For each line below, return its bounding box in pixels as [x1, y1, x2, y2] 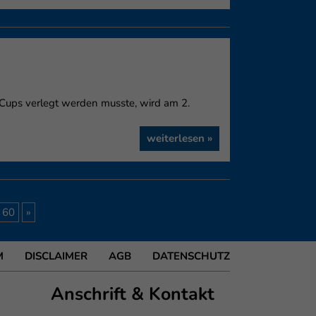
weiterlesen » [147, 131, 212, 145]
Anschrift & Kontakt [51, 282, 215, 306]
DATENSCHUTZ [152, 249, 230, 263]
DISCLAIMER [25, 249, 87, 263]
